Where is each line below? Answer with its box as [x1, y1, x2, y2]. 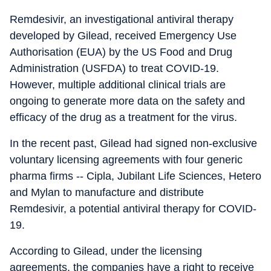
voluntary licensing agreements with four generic [10, 153, 243, 166]
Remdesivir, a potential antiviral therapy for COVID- [10, 202, 256, 215]
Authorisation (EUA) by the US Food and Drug [10, 45, 232, 58]
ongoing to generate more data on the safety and [10, 94, 245, 107]
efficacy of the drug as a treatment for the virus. [10, 111, 237, 123]
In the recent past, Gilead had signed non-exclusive [10, 137, 257, 149]
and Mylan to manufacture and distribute [10, 186, 204, 198]
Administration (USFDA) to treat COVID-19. [10, 62, 219, 74]
